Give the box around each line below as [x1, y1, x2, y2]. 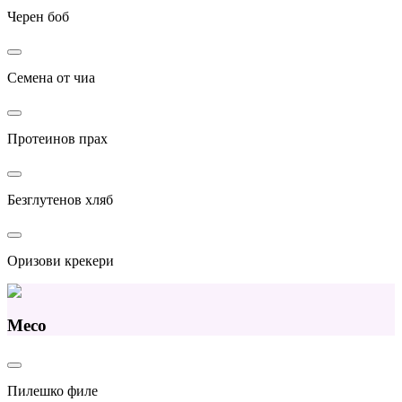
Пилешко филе [7, 383, 98, 399]
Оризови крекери [7, 252, 114, 268]
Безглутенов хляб [7, 191, 113, 207]
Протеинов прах [7, 130, 108, 146]
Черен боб [7, 8, 69, 24]
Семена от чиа [7, 69, 95, 85]
